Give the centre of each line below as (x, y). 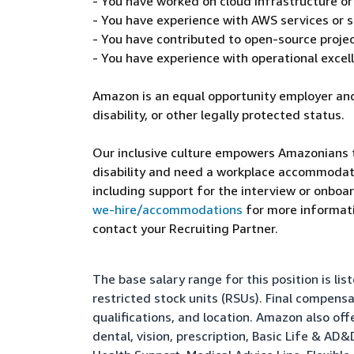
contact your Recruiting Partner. (185, 228)
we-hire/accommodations (168, 209)
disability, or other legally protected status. (218, 115)
